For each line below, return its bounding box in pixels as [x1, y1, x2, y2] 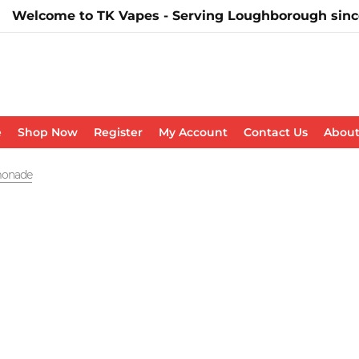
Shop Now [17, 125, 78, 139]
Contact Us [243, 125, 308, 139]
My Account [158, 125, 228, 139]
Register [93, 125, 143, 139]
